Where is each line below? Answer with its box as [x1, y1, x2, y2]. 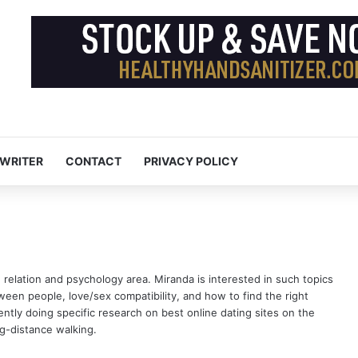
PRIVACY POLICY [144, 154, 238, 169]
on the [282, 306, 315, 320]
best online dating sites [161, 306, 282, 320]
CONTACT [66, 154, 121, 169]
